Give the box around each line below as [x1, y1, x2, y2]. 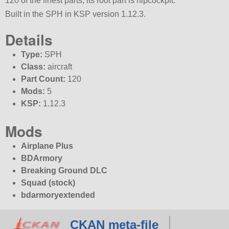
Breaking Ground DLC [20, 166, 107, 175]
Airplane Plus [20, 141, 73, 150]
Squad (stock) [20, 178, 75, 187]
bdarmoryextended [20, 190, 95, 199]
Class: [20, 62, 45, 71]
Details [5, 29, 53, 50]
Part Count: [20, 74, 65, 83]
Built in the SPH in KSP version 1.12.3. [5, 10, 146, 19]
